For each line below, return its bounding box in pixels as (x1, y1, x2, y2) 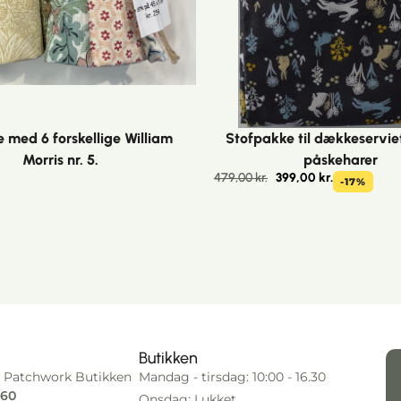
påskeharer (303, 150, 379, 168)
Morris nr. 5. (21, 150, 98, 168)
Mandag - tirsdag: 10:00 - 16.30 (138, 368, 326, 385)
